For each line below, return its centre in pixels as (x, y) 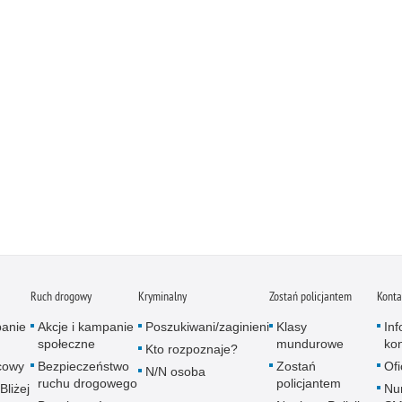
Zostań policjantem (310, 296)
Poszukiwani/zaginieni (207, 326)
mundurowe (310, 343)
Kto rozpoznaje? (192, 349)
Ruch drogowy (61, 296)
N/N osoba (175, 371)
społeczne (66, 343)
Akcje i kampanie (86, 326)
